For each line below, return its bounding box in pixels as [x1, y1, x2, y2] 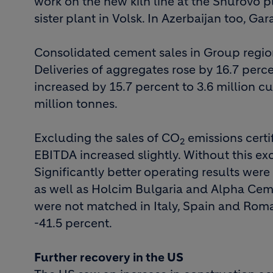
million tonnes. [34, 97, 118, 111]
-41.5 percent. [34, 216, 112, 230]
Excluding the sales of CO [34, 131, 180, 145]
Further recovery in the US [34, 250, 183, 264]
